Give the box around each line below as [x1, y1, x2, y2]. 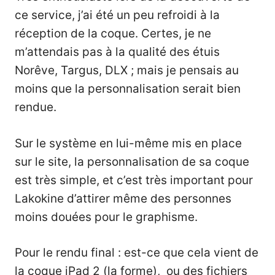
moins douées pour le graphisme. [15, 209, 198, 224]
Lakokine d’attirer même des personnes [15, 191, 231, 206]
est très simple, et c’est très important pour [15, 172, 253, 187]
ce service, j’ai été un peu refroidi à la [15, 8, 220, 23]
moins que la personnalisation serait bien [15, 82, 241, 96]
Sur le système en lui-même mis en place [15, 136, 242, 150]
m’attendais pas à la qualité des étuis [15, 45, 220, 60]
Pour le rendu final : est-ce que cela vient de [15, 246, 258, 260]
